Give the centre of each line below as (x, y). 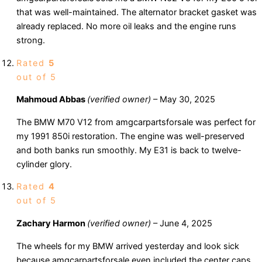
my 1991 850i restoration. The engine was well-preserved (130, 136)
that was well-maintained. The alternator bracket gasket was (137, 13)
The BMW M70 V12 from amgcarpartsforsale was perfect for (136, 122)
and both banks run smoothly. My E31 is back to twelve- (129, 150)
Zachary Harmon (52, 223)
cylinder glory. (44, 164)
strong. (31, 41)
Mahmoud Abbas (52, 100)
